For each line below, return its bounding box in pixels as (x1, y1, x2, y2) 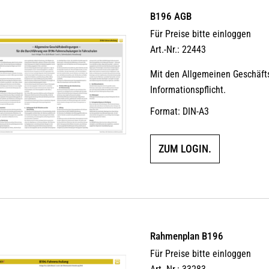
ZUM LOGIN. (159, 142, 212, 155)
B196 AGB (150, 10, 192, 22)
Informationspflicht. (150, 83, 226, 95)
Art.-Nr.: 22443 (150, 43, 207, 55)
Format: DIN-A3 (150, 105, 210, 117)
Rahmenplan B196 (150, 229, 224, 242)
